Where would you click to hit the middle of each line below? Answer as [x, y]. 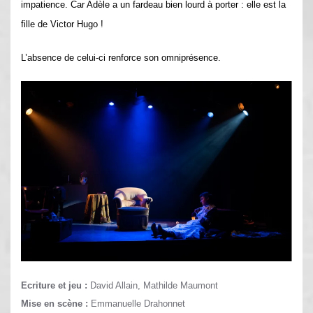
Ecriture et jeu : [54, 286]
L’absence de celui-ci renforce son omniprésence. [121, 57]
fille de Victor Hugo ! [62, 24]
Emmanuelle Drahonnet [137, 304]
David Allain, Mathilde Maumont [153, 286]
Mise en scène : [54, 304]
